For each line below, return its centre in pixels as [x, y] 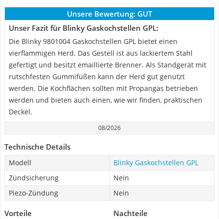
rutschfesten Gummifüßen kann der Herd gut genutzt [97, 77]
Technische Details [37, 147]
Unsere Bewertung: [101, 14]
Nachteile [131, 213]
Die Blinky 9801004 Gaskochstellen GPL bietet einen [93, 41]
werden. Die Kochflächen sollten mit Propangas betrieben [103, 88]
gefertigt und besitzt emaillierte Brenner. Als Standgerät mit [108, 65]
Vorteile [18, 213]
